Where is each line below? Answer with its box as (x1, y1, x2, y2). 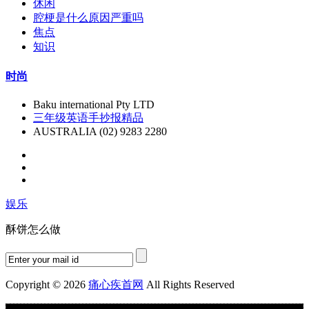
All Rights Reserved (143, 278, 235, 290)
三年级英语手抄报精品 (33, 111, 143, 123)
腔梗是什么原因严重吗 (33, 12, 143, 24)
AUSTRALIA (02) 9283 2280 (33, 125, 167, 137)
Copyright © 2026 (6, 278, 88, 290)
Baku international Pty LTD (33, 98, 154, 110)
